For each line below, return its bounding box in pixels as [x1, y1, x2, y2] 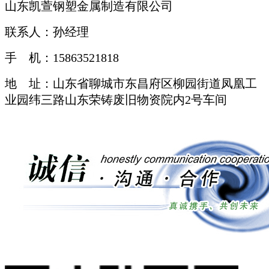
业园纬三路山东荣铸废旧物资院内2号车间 [5, 93, 227, 107]
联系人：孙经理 [5, 25, 89, 39]
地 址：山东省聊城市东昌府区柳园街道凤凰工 [5, 77, 257, 91]
